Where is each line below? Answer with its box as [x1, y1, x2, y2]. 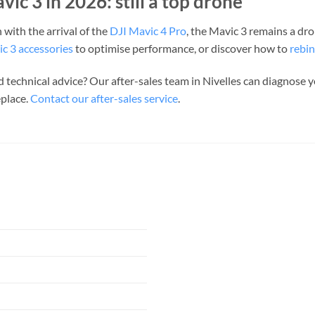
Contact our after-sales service [30, 91, 178, 105]
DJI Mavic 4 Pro [110, 24, 186, 38]
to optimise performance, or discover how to [73, 41, 290, 56]
